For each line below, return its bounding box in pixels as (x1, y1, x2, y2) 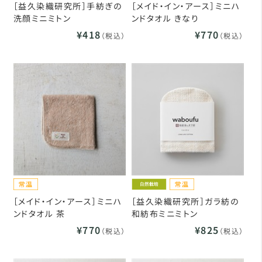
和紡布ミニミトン (131, 207, 198, 219)
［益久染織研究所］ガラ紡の (131, 195, 239, 207)
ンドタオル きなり (131, 12, 199, 24)
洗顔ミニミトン (13, 12, 71, 24)
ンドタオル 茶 (13, 207, 65, 219)
